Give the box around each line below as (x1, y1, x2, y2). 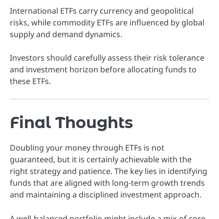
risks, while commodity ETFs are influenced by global (10, 17, 204, 28)
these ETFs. (10, 76, 51, 87)
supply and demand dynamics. (10, 29, 122, 40)
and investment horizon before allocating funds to (10, 64, 197, 75)
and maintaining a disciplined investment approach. (10, 189, 201, 200)
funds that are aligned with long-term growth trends (10, 177, 205, 189)
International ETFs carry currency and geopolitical (10, 5, 194, 17)
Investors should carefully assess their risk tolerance (10, 52, 204, 64)
